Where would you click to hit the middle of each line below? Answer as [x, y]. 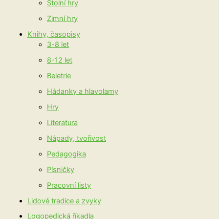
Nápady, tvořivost [76, 138]
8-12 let [59, 60]
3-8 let [58, 45]
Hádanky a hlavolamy [82, 91]
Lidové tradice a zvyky [64, 201]
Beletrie [59, 76]
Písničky [60, 169]
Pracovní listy [69, 185]
